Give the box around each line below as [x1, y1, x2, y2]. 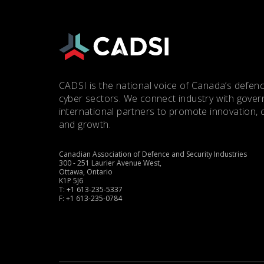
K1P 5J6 [58, 175, 83, 186]
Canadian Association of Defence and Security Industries [58, 148, 247, 159]
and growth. [58, 117, 111, 131]
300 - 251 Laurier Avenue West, [58, 157, 161, 168]
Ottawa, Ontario [58, 166, 113, 177]
